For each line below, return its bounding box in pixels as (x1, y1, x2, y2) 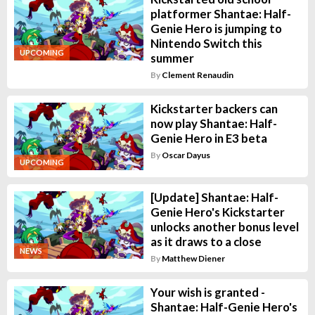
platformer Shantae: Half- (150, 6, 291, 21)
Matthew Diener (161, 252, 225, 264)
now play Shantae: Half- (150, 115, 277, 131)
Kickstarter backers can (150, 101, 278, 116)
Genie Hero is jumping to (150, 20, 282, 36)
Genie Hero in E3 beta (150, 130, 267, 146)
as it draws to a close (150, 233, 262, 249)
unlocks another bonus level (150, 219, 299, 234)
